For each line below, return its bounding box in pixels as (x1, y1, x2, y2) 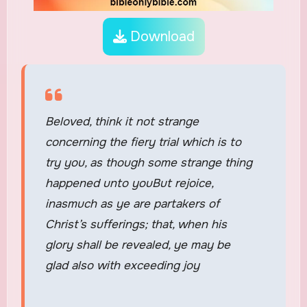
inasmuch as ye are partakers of (45, 196, 219, 211)
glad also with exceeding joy (45, 258, 199, 273)
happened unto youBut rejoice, (45, 175, 213, 191)
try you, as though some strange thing (45, 155, 252, 170)
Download (126, 27, 195, 45)
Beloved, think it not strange (45, 114, 199, 129)
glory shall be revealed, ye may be (45, 237, 230, 252)
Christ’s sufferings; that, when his (45, 217, 227, 232)
